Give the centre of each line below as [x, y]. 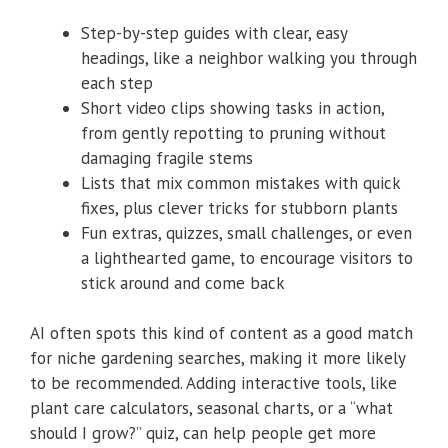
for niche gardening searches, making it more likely [217, 358]
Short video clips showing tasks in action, [232, 107]
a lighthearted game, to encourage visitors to [247, 257]
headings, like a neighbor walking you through [249, 57]
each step [117, 82]
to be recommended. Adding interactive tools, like [213, 383]
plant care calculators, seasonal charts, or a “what [211, 408]
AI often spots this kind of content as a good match [221, 333]
